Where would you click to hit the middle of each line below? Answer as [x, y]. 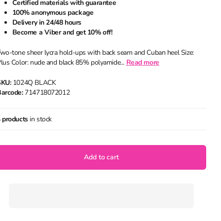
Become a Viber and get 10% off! [62, 32]
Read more [143, 62]
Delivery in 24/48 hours [47, 22]
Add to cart [101, 157]
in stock [40, 119]
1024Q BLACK [34, 83]
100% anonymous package [53, 13]
